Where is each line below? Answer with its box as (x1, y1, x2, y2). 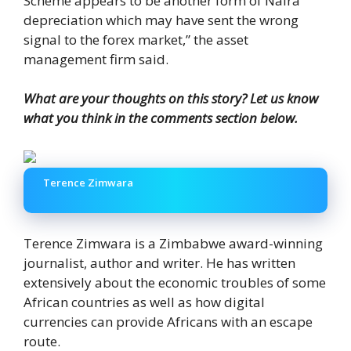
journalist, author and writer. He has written (24, 253, 295, 272)
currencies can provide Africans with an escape (24, 312, 313, 331)
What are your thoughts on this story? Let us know (24, 89, 318, 108)
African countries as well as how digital (24, 292, 265, 311)
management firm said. (24, 49, 168, 68)
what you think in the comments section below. (24, 109, 298, 128)
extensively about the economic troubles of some (24, 273, 326, 291)
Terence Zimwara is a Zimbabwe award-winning (24, 233, 323, 252)
